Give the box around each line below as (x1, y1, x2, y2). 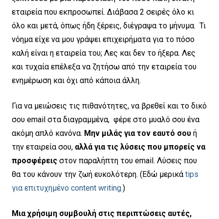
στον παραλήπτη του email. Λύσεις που (59, 156, 197, 165)
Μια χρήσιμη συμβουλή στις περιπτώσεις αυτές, (12, 209, 192, 218)
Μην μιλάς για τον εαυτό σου (84, 129, 193, 138)
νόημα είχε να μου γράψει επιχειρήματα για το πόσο (12, 35, 195, 44)
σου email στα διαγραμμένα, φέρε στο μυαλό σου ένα (12, 115, 199, 124)
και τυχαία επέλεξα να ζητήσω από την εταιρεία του (12, 62, 197, 71)
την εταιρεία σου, (12, 142, 75, 152)
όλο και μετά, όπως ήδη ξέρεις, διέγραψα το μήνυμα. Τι (12, 21, 206, 30)
